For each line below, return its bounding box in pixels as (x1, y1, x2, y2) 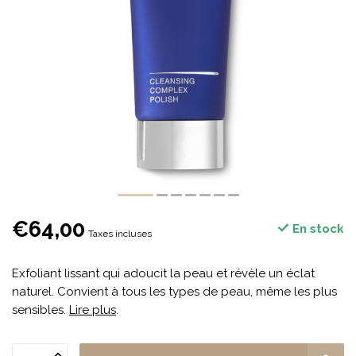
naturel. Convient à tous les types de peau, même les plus (12, 284, 337, 299)
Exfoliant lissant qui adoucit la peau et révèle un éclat (12, 266, 315, 281)
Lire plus (69, 303, 116, 317)
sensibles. (12, 303, 69, 317)
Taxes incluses (88, 228, 152, 239)
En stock (289, 222, 344, 236)
